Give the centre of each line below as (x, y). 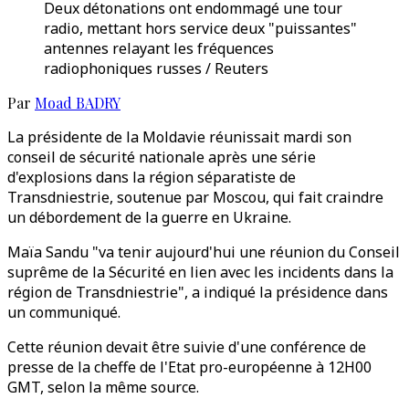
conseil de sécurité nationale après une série (162, 157)
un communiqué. (64, 312)
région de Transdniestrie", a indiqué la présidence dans (198, 292)
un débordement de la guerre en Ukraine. (149, 217)
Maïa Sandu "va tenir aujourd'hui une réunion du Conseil (204, 252)
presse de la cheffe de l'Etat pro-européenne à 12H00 (189, 367)
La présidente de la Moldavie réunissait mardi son (179, 137)
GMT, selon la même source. (103, 387)
